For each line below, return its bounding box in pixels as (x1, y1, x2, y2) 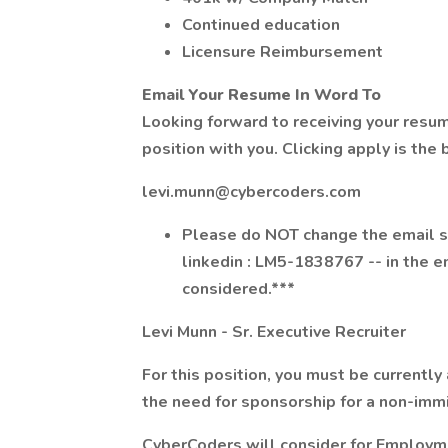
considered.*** (182, 278, 295, 300)
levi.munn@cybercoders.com (142, 181, 361, 203)
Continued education (182, 14, 340, 36)
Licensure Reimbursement (182, 41, 383, 63)
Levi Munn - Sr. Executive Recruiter (142, 321, 406, 343)
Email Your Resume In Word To (142, 84, 381, 106)
